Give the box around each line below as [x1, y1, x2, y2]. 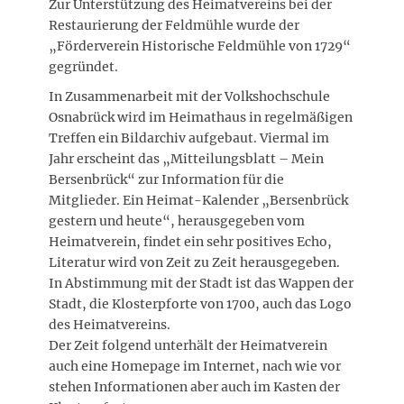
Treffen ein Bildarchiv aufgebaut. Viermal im [49, 130, 329, 147]
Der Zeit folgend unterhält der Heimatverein [49, 337, 327, 354]
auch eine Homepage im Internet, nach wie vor [49, 358, 341, 375]
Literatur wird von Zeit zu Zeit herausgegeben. [49, 254, 340, 271]
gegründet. [49, 59, 118, 76]
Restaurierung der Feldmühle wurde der [49, 17, 299, 34]
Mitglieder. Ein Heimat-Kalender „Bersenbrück [49, 192, 348, 209]
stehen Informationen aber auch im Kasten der [49, 379, 340, 396]
